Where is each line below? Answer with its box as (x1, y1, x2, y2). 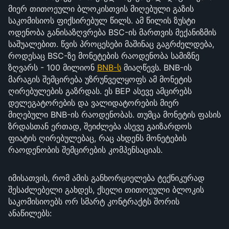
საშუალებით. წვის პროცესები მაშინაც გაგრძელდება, (8, 39, 214, 49)
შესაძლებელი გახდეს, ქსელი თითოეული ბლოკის (8, 185, 204, 195)
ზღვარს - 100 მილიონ (8, 62, 97, 73)
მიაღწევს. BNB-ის (121, 62, 192, 73)
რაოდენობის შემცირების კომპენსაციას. (8, 145, 163, 155)
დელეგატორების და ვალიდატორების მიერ (8, 98, 179, 108)
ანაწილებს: (8, 208, 52, 218)
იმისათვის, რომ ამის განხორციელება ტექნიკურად (8, 173, 204, 183)
